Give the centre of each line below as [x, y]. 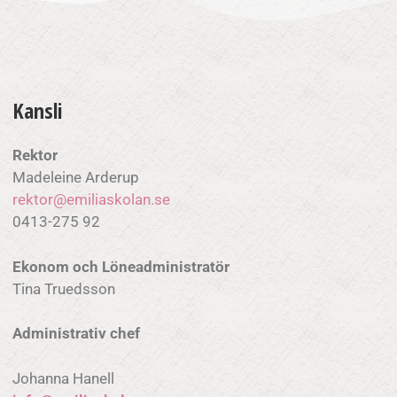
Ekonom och [57, 266]
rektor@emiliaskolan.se [132, 199]
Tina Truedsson [66, 288]
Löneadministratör [167, 266]
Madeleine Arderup [76, 177]
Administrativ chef [76, 333]
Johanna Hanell [63, 378]
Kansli [38, 110]
